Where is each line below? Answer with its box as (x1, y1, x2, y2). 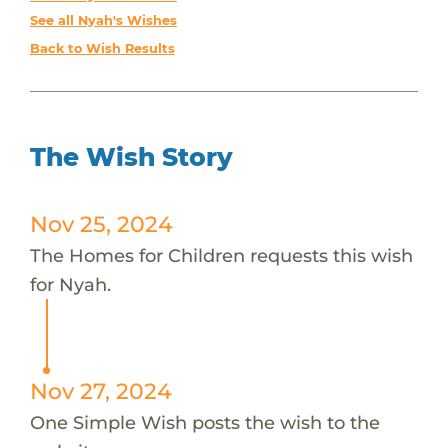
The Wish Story (29, 141, 233, 172)
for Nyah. (29, 272, 111, 296)
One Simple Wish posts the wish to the (29, 410, 380, 434)
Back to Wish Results (29, 40, 175, 56)
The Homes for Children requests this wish (29, 243, 413, 267)
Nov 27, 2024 (29, 377, 172, 404)
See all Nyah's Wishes (29, 12, 177, 28)
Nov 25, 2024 (29, 210, 173, 237)
